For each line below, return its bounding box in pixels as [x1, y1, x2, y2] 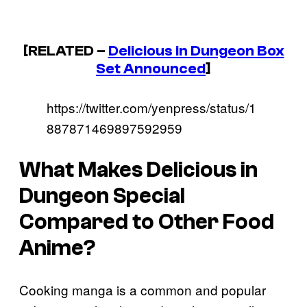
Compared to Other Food [19, 210, 274, 235]
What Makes [19, 158, 147, 183]
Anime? [19, 236, 96, 261]
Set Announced [96, 60, 206, 78]
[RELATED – [23, 42, 108, 60]
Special [109, 184, 185, 209]
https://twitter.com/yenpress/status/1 [47, 98, 256, 117]
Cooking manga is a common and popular [19, 280, 266, 299]
